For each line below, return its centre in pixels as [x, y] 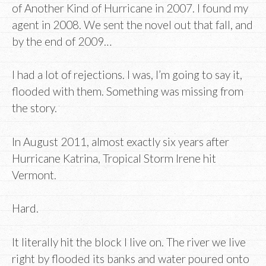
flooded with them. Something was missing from [128, 91]
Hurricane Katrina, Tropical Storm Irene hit [114, 158]
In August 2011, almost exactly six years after [121, 141]
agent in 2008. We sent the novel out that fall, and [132, 24]
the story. [34, 108]
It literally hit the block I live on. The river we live [129, 242]
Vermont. [34, 175]
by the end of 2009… [62, 41]
